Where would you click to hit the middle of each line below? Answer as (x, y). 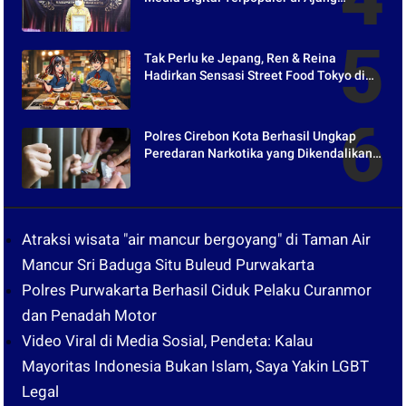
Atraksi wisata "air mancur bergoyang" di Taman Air (197, 239)
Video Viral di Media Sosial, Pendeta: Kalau (168, 340)
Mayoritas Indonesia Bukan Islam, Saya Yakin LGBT (196, 366)
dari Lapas (175, 171)
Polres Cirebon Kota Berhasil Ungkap (251, 136)
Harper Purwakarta (199, 93)
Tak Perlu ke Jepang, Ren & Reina (241, 58)
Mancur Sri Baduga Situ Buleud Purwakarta (169, 264)
